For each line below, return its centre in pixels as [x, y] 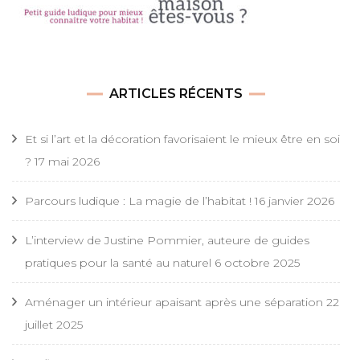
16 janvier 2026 [295, 201]
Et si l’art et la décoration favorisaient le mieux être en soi [182, 139]
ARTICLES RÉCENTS [176, 94]
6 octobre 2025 [257, 263]
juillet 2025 [54, 325]
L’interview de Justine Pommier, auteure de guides [167, 241]
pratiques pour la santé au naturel [118, 263]
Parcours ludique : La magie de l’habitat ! [138, 201]
